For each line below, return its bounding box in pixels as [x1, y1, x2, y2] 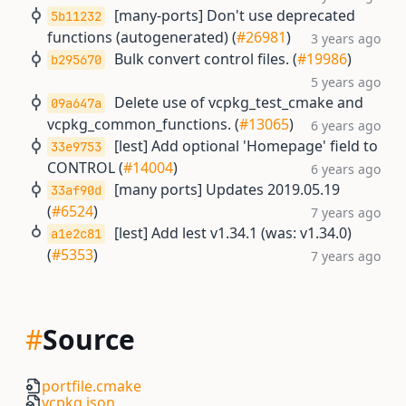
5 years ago [311, 73, 381, 91]
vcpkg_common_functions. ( [47, 114, 239, 134]
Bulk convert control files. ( [114, 49, 297, 69]
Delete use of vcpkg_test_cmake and [114, 92, 363, 112]
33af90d [51, 182, 101, 198]
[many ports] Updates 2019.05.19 [114, 179, 340, 199]
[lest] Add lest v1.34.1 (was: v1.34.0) [114, 223, 352, 243]
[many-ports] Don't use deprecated [114, 5, 355, 25]
